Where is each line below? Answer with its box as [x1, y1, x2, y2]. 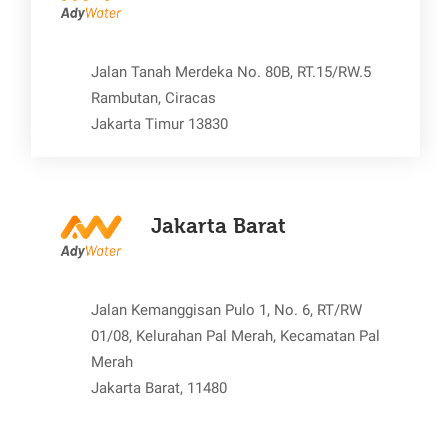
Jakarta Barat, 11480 [91, 378, 228, 397]
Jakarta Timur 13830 [91, 114, 229, 133]
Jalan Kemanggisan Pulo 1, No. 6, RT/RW [91, 300, 363, 319]
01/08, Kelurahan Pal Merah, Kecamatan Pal [91, 326, 381, 345]
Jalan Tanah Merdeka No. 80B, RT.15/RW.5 [91, 62, 372, 81]
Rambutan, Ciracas [91, 88, 217, 107]
